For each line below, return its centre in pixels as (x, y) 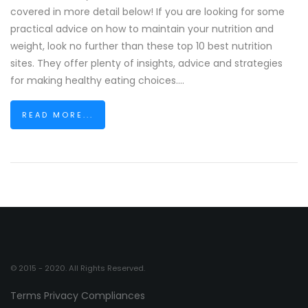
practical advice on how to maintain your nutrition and (142, 29)
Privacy (61, 296)
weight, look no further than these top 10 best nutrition (141, 46)
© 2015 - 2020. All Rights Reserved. (78, 268)
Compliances (113, 296)
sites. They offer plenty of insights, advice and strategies (146, 63)
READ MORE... (58, 115)
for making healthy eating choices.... (97, 80)
